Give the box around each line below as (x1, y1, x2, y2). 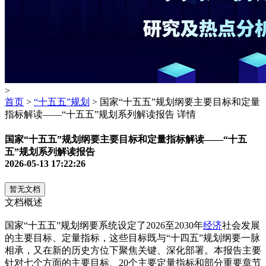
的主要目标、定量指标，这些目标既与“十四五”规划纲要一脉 (5, 232, 260, 243)
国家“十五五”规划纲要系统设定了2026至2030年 (5, 220, 203, 230)
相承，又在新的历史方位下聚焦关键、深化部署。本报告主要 (5, 245, 261, 255)
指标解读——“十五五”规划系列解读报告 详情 (5, 109, 196, 119)
